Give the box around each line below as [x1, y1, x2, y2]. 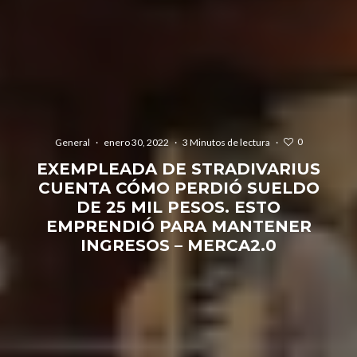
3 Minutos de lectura [182, 135, 270, 148]
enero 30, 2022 [103, 135, 169, 148]
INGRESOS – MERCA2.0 [80, 235, 277, 255]
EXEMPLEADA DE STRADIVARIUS [37, 159, 320, 178]
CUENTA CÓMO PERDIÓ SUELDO [37, 178, 320, 198]
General [54, 135, 90, 148]
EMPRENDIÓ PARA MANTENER [45, 216, 312, 236]
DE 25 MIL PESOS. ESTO [76, 197, 280, 217]
